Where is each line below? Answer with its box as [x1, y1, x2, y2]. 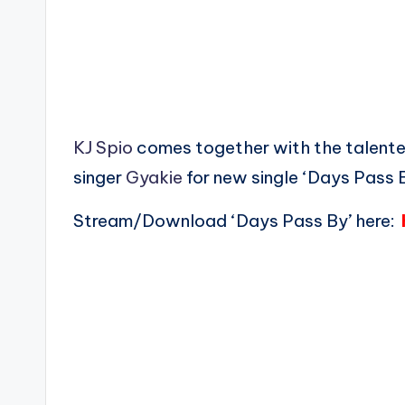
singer [73, 165, 126, 188]
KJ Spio [73, 136, 133, 158]
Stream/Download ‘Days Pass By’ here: [73, 209, 399, 231]
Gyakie [126, 165, 183, 188]
